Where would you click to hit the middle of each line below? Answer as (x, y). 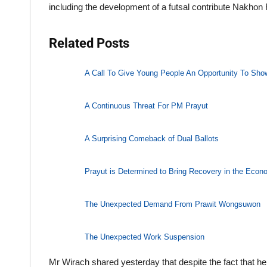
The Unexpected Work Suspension (145, 237)
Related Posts (89, 43)
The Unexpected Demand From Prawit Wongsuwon (173, 204)
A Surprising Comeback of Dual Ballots (152, 138)
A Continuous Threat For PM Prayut (146, 105)
